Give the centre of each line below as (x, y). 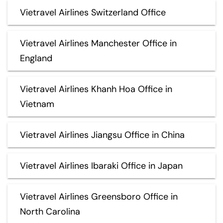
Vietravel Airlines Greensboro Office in (99, 196)
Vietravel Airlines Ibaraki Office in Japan (101, 166)
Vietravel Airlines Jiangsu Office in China (102, 135)
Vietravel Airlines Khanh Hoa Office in (96, 89)
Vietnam (37, 104)
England (36, 58)
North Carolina (50, 211)
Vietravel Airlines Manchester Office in (98, 43)
